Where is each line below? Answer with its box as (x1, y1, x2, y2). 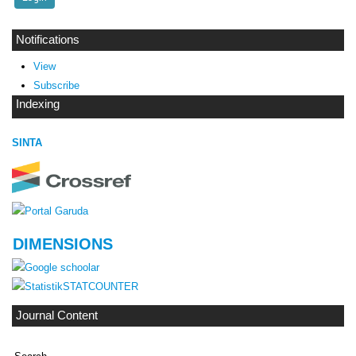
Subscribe (33, 79, 79, 91)
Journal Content (16, 308, 98, 322)
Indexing (16, 98, 60, 111)
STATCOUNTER (63, 281, 138, 293)
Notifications (16, 33, 79, 47)
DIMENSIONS (13, 234, 113, 253)
